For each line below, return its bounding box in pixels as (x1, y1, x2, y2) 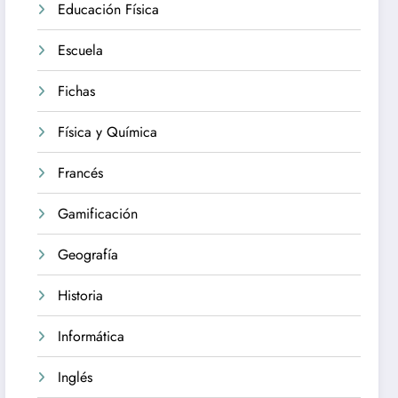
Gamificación (58, 203, 139, 225)
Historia (58, 285, 104, 306)
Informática (58, 326, 125, 347)
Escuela (58, 40, 104, 61)
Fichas (58, 81, 96, 102)
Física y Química (58, 122, 158, 143)
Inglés (58, 367, 93, 388)
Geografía (58, 244, 119, 266)
